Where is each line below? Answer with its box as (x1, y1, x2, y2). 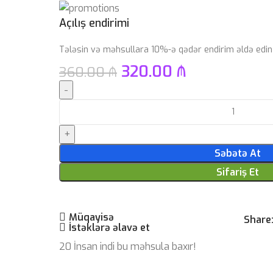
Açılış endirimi (59, 15, 130, 30)
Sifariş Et (216, 165, 260, 179)
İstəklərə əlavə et (68, 221, 150, 234)
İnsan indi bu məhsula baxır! (74, 240, 197, 253)
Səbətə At (214, 146, 261, 160)
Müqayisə (68, 210, 114, 224)
